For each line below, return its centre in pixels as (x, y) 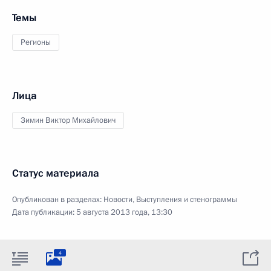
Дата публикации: (44, 212)
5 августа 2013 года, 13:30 (124, 212)
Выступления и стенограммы (187, 200)
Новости (118, 200)
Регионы (36, 42)
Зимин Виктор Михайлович (68, 120)
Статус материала (56, 173)
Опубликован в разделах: (58, 200)
